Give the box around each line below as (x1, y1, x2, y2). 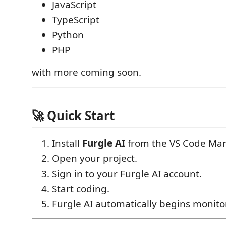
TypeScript (52, 13, 99, 26)
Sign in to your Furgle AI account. (52, 167, 202, 180)
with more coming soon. (32, 66, 141, 79)
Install (52, 137, 82, 150)
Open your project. (52, 152, 137, 165)
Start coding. (52, 182, 109, 195)
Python (52, 28, 84, 41)
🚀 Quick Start (32, 107, 115, 124)
